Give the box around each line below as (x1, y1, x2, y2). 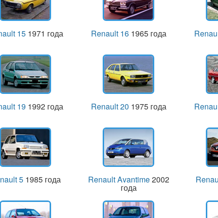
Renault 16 (91, 27, 129, 39)
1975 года (128, 100, 166, 112)
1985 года (23, 173, 61, 185)
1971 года (25, 27, 63, 39)
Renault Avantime (88, 173, 150, 185)
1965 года (128, 27, 166, 39)
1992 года (25, 100, 63, 112)
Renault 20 (91, 100, 129, 112)
